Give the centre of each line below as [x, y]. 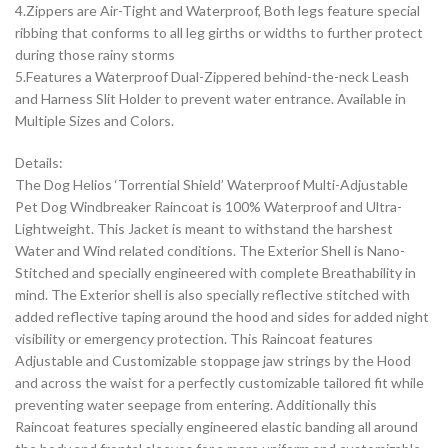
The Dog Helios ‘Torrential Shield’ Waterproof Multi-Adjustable [211, 185]
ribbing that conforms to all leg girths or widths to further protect [219, 33]
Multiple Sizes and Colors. [94, 121]
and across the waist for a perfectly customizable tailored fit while [219, 383]
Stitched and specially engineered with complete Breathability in [215, 273]
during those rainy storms [95, 55]
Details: [39, 163]
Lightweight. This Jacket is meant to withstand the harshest [204, 229]
